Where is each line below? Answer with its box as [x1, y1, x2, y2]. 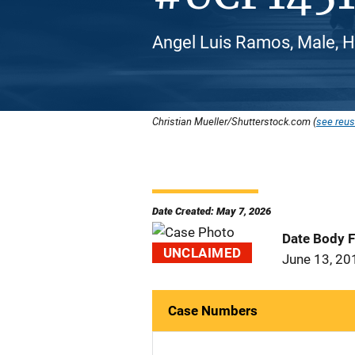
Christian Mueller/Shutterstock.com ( [152, 114, 316, 128]
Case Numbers [168, 303, 258, 319]
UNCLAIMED [162, 245, 242, 261]
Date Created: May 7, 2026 [152, 205, 271, 217]
